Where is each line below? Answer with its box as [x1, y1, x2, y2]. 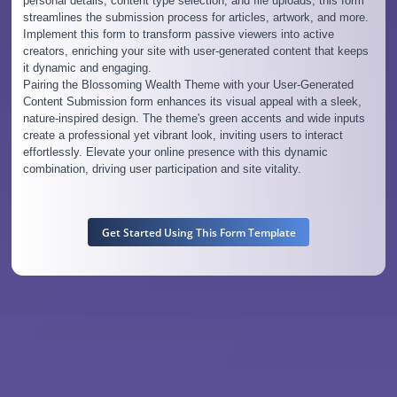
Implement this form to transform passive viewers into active [22, 27, 334, 42]
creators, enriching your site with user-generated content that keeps [22, 44, 369, 58]
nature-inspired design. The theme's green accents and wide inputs [22, 112, 365, 126]
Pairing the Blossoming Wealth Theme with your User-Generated [22, 78, 354, 92]
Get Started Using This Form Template [101, 225, 296, 240]
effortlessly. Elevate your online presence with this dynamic [22, 145, 328, 160]
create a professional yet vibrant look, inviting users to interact [22, 128, 343, 143]
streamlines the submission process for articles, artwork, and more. [22, 11, 369, 25]
